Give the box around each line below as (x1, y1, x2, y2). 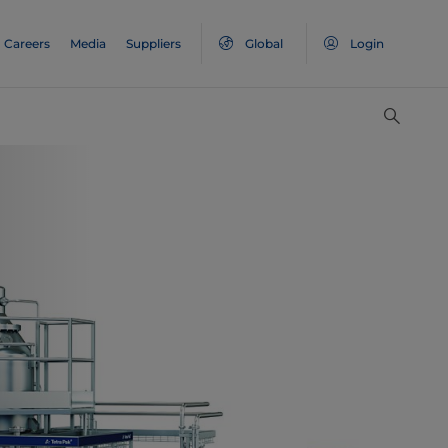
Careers (4, 36, 50, 51)
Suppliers (126, 36, 181, 51)
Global (245, 36, 283, 51)
